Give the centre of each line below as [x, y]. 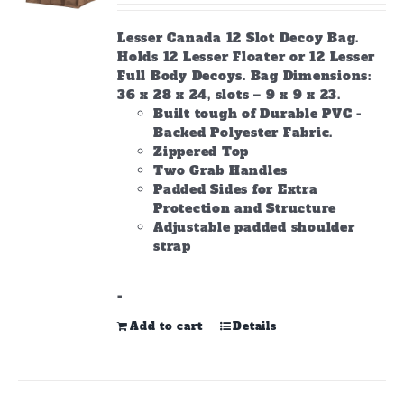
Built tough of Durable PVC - [258, 114]
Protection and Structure [245, 208]
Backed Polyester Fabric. [243, 133]
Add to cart [166, 326]
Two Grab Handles [221, 170]
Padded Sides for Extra [236, 189]
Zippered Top [202, 151]
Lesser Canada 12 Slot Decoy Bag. [239, 38]
